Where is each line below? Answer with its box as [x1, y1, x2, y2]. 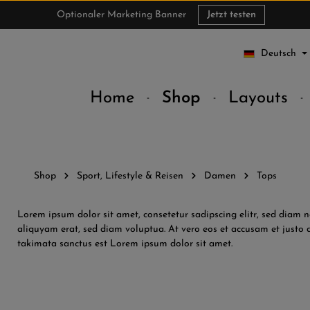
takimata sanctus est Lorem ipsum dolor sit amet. [17, 239, 233, 249]
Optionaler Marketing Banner [57, 9, 186, 20]
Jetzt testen [206, 9, 256, 20]
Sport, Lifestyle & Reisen [76, 170, 183, 181]
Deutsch [261, 48, 297, 59]
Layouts [228, 90, 288, 107]
